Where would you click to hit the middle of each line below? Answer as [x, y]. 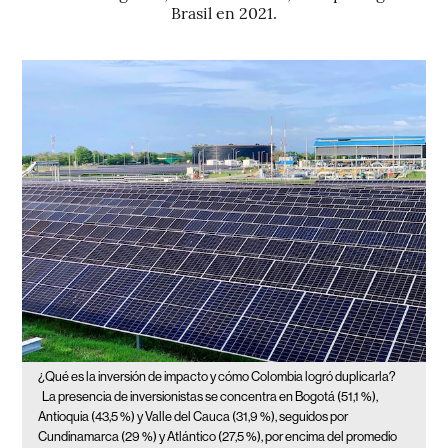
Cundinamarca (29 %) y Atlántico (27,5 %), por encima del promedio [218, 437]
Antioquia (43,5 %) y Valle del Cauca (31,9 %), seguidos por [193, 417]
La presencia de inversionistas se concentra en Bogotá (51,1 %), [210, 397]
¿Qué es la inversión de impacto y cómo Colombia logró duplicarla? [217, 377]
